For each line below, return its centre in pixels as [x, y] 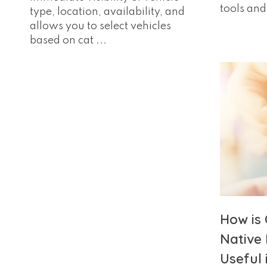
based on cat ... [68, 41]
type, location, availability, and [107, 12]
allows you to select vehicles [100, 27]
